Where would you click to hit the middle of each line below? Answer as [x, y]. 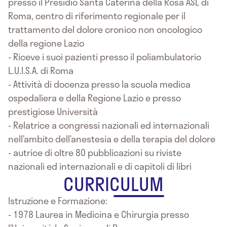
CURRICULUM [113, 184]
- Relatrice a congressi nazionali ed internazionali [109, 125]
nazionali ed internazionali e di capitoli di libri [100, 166]
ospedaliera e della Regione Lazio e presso [94, 98]
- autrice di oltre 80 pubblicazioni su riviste [95, 153]
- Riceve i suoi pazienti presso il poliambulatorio [105, 57]
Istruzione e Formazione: [58, 201]
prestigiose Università [53, 111]
